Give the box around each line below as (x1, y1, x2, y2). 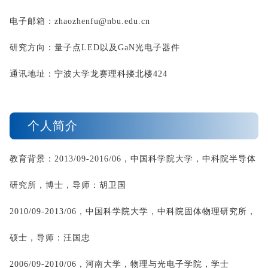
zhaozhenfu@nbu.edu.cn (54, 17, 150, 26)
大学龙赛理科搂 (72, 69, 135, 79)
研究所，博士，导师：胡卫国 (10, 181, 126, 190)
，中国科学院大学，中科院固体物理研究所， (77, 207, 256, 217)
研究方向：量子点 (10, 43, 81, 53)
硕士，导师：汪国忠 (10, 233, 90, 243)
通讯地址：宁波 (10, 69, 72, 79)
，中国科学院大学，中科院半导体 (121, 154, 256, 164)
